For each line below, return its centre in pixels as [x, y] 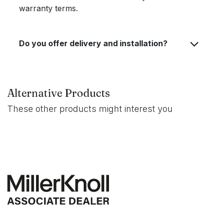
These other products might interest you [90, 109]
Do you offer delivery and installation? [93, 43]
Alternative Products [59, 93]
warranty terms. [48, 8]
